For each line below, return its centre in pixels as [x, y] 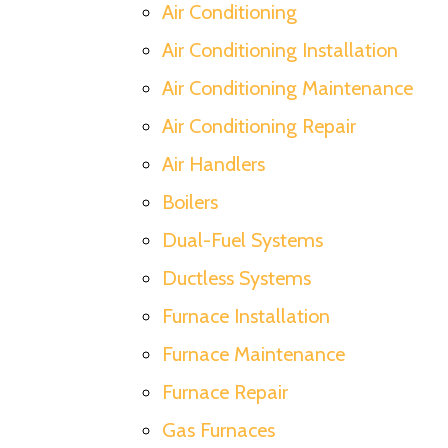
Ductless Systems [236, 277]
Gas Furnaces [218, 429]
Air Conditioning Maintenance [287, 87]
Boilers [190, 201]
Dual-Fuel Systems [242, 239]
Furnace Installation [246, 315]
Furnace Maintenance [253, 353]
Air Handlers [213, 163]
